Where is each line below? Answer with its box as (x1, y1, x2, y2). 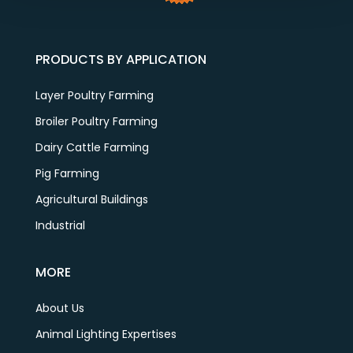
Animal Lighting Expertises (35, 326, 176, 343)
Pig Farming (35, 165, 99, 182)
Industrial (35, 217, 85, 234)
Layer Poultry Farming (35, 87, 154, 104)
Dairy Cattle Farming (35, 139, 149, 156)
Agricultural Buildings (35, 191, 148, 208)
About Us (35, 300, 84, 317)
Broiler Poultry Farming (35, 113, 158, 130)
